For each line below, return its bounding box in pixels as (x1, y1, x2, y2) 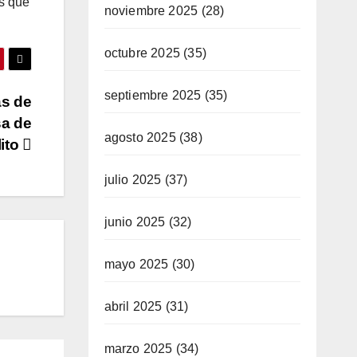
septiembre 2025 (104, 88, 202, 102)
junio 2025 (104, 214, 166, 229)
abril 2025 (104, 299, 163, 313)
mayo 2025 (104, 257, 169, 271)
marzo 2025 (104, 341, 173, 355)
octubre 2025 (104, 45, 180, 60)
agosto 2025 (104, 130, 176, 144)
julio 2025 (104, 172, 162, 186)
